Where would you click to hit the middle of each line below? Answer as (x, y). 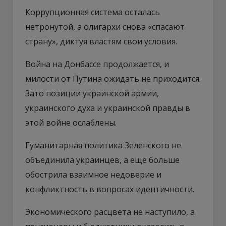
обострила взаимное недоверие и (93, 174)
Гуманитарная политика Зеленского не (103, 145)
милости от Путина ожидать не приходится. (113, 78)
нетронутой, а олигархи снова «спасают (105, 26)
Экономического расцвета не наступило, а (110, 212)
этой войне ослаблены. (71, 122)
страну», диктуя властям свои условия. (101, 41)
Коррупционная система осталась (93, 12)
